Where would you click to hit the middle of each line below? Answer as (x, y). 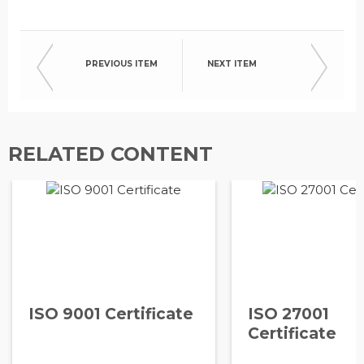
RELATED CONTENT (110, 154)
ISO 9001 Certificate (111, 314)
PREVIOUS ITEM (121, 64)
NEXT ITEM (232, 64)
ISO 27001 (288, 314)
